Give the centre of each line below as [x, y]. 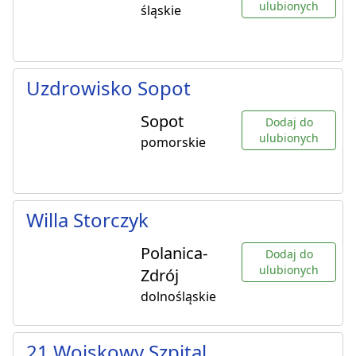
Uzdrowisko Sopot [108, 88]
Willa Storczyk [87, 220]
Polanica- [174, 253]
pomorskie [173, 143]
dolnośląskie [178, 297]
